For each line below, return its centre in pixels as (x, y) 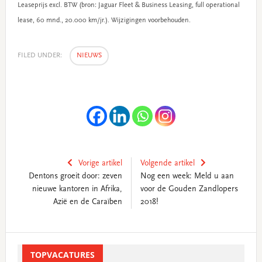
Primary (25, 239)
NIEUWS (89, 55)
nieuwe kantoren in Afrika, (77, 189)
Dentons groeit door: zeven (75, 176)
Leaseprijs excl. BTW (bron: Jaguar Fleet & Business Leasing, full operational (128, 5)
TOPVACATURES (62, 254)
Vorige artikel (100, 163)
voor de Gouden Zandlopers (189, 189)
